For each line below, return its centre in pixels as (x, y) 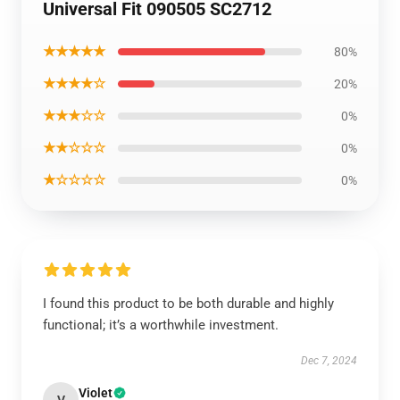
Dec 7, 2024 (329, 361)
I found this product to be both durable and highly (188, 304)
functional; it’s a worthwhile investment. (161, 325)
